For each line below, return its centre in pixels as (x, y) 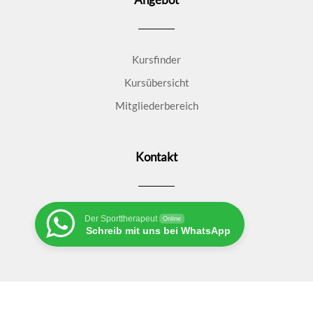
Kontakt (156, 156)
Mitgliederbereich (156, 105)
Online (172, 218)
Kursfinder (156, 59)
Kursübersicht (156, 82)
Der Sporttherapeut (121, 218)
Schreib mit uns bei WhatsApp (158, 230)
